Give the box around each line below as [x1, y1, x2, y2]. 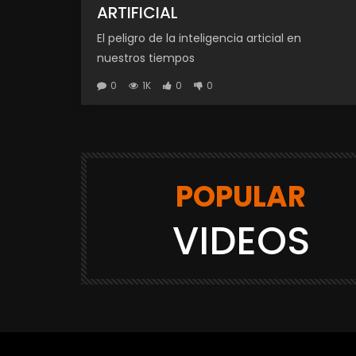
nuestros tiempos [97, 49, 195, 66]
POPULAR [176, 176, 307, 217]
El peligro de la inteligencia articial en [97, 29, 301, 46]
